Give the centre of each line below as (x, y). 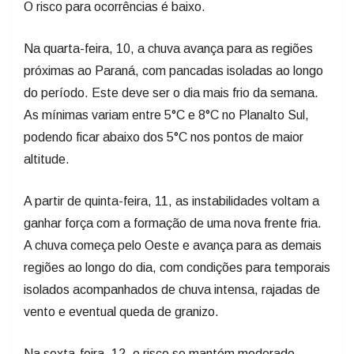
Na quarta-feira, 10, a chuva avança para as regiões (168, 48)
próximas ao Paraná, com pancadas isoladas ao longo (173, 70)
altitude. (47, 159)
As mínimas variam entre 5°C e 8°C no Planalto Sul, (166, 115)
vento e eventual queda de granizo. (123, 311)
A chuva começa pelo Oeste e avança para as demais (173, 245)
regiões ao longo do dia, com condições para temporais (177, 267)
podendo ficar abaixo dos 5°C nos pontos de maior (164, 137)
